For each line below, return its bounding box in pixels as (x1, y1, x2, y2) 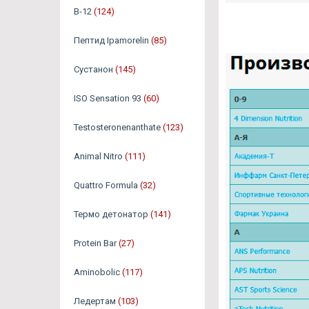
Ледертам (74, 296, 116, 307)
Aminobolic (74, 267, 120, 278)
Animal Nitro (74, 151, 123, 162)
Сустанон (74, 64, 113, 75)
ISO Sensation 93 (74, 93, 141, 104)
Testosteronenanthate (74, 122, 161, 133)
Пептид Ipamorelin (74, 35, 149, 46)
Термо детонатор (74, 209, 148, 220)
